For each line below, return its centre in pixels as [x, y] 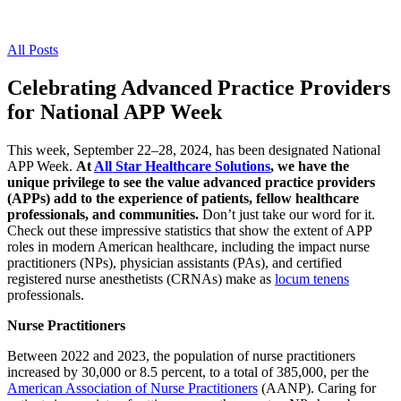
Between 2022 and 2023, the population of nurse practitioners [181, 355]
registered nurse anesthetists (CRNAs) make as [141, 278]
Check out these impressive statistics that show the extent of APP [189, 230]
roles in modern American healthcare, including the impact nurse [188, 246]
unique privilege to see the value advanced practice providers [191, 182]
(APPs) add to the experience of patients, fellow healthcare [183, 198]
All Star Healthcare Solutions [182, 166]
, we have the [310, 166]
